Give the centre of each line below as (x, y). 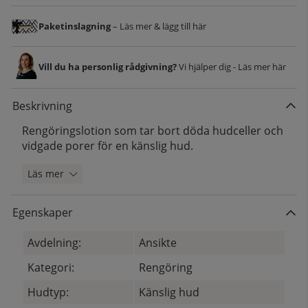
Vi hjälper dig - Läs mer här (232, 66)
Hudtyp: (48, 293)
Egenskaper (43, 213)
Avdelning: (55, 243)
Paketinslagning (75, 26)
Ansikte (158, 243)
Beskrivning (42, 106)
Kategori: (51, 268)
